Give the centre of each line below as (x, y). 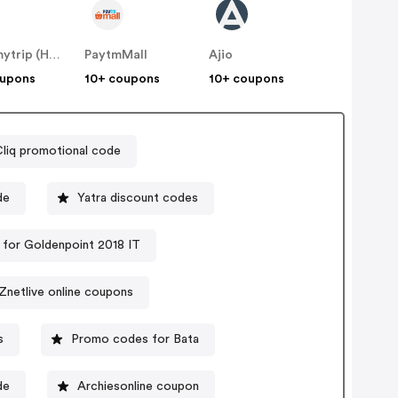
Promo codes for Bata (135, 339)
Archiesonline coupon (138, 386)
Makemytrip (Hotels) (55, 56)
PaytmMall (116, 56)
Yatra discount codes (138, 198)
